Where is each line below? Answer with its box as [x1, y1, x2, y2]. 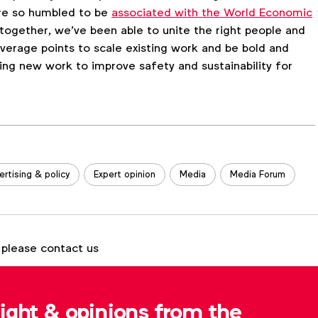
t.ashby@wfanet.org [104, 284, 192, 298]
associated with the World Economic [111, 4, 312, 21]
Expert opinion [93, 167, 155, 181]
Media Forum [229, 167, 285, 181]
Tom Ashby [104, 275, 158, 289]
